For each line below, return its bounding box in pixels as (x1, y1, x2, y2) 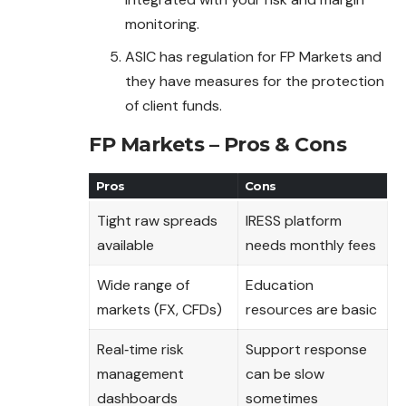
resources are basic (246, 300, 377, 320)
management (97, 364, 184, 384)
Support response (246, 340, 367, 360)
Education (246, 275, 314, 295)
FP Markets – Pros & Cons (89, 132, 346, 158)
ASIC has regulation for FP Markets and (125, 47, 382, 67)
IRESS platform (246, 211, 342, 231)
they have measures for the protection (125, 72, 384, 92)
